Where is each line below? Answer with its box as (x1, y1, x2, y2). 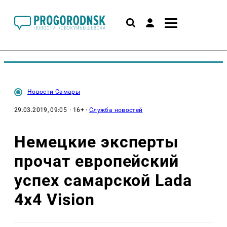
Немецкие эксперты (14, 132, 179, 152)
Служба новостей (89, 106, 143, 113)
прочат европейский (14, 151, 179, 171)
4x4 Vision (14, 190, 95, 209)
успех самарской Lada (14, 170, 193, 190)
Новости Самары (27, 88, 81, 95)
